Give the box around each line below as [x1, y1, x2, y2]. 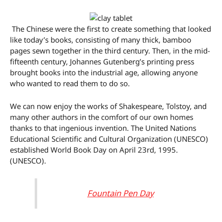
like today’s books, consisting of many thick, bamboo [10, 34, 191, 45]
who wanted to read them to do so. [10, 78, 130, 88]
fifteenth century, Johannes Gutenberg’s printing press [10, 56, 194, 66]
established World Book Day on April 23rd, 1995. [10, 144, 178, 155]
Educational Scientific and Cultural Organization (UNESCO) [10, 133, 208, 144]
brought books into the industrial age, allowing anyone [10, 67, 198, 77]
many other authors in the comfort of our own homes [10, 111, 193, 122]
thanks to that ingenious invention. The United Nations [10, 122, 196, 133]
